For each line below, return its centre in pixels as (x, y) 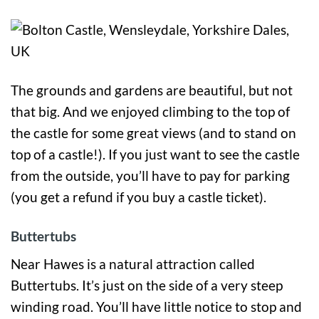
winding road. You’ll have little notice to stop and (156, 307)
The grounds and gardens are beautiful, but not (152, 90)
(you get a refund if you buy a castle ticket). (138, 197)
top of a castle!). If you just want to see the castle (155, 154)
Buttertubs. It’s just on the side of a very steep (147, 286)
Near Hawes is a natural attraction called (133, 264)
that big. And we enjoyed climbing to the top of (150, 111)
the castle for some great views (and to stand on (153, 132)
